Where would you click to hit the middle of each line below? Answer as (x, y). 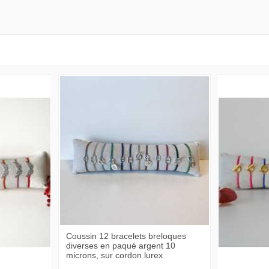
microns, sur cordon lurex (114, 255)
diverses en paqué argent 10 (120, 246)
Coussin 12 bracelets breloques (126, 236)
